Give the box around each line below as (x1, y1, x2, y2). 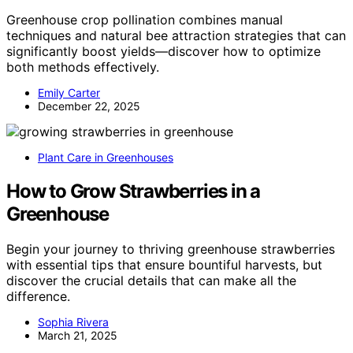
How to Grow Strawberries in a (6, 180, 261, 203)
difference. (6, 288, 70, 305)
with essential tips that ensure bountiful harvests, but (6, 257, 322, 273)
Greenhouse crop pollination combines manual (6, 12, 283, 28)
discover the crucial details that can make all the (6, 273, 296, 289)
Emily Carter (38, 86, 100, 100)
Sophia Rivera (38, 315, 109, 329)
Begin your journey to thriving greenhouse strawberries (6, 241, 335, 258)
